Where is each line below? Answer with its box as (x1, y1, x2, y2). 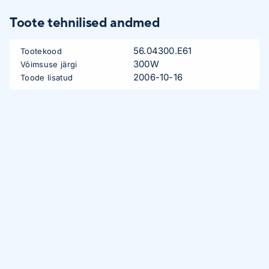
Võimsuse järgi (20, 59, 77, 69)
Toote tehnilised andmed (10, 14, 160, 30)
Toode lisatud (20, 72, 73, 82)
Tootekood (20, 46, 62, 56)
